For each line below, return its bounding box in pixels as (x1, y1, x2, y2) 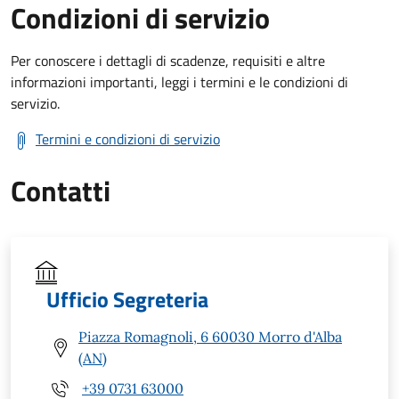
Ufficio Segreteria (46, 283, 208, 316)
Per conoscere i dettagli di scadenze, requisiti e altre (11, 50, 325, 72)
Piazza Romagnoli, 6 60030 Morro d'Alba (78, 328, 342, 346)
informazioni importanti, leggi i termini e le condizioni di (11, 71, 348, 94)
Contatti (11, 169, 110, 213)
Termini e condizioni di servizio (36, 128, 220, 151)
